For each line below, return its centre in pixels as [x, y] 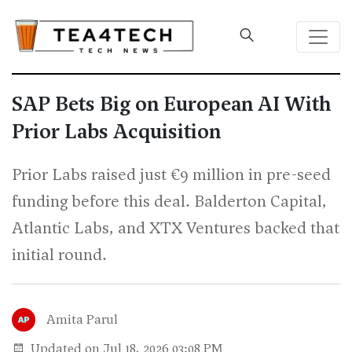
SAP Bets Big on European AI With [171, 104]
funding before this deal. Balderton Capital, [169, 202]
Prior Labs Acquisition [116, 132]
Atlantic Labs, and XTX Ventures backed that [176, 228]
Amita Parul [82, 320]
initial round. [59, 255]
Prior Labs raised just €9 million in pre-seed [171, 175]
